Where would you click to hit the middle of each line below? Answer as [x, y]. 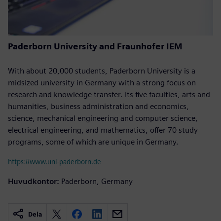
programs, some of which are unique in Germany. [93, 142]
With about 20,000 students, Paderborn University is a [102, 71]
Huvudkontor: [34, 181]
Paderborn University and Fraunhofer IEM [95, 46]
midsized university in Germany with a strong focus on [102, 82]
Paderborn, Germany [97, 181]
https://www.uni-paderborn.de [55, 161]
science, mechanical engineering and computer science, [103, 118]
